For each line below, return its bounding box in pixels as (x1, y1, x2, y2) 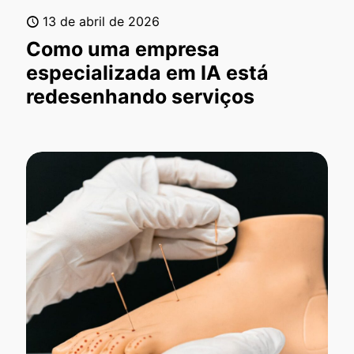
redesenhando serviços (26, 85, 254, 109)
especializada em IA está (26, 61, 269, 85)
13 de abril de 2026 (43, 13, 160, 30)
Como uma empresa (26, 37, 220, 62)
